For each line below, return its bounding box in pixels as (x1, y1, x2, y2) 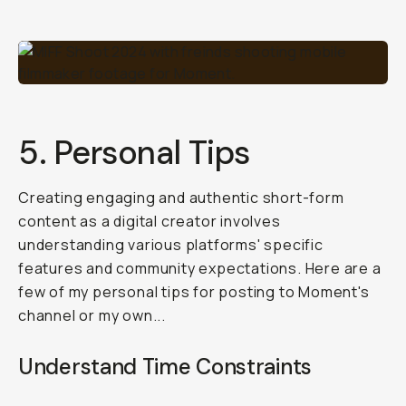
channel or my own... (18, 305, 167, 325)
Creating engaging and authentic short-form (18, 188, 344, 208)
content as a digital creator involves (18, 211, 281, 231)
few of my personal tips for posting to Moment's (18, 282, 370, 302)
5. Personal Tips (18, 131, 250, 174)
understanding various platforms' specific (18, 235, 324, 255)
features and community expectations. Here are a (18, 258, 382, 278)
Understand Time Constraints (18, 353, 312, 381)
